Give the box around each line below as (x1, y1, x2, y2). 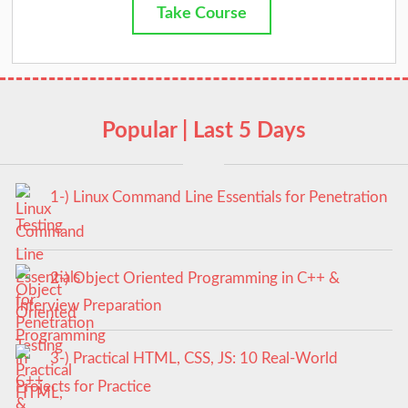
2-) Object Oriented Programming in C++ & (49, 270, 340, 286)
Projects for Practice (15, 378, 151, 394)
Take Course (157, 5, 248, 22)
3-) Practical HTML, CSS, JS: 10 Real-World (49, 351, 338, 367)
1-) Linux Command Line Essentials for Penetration (49, 189, 387, 206)
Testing (15, 217, 63, 233)
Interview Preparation (15, 298, 161, 314)
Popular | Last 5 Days (102, 120, 306, 143)
